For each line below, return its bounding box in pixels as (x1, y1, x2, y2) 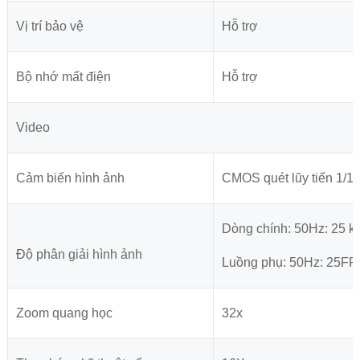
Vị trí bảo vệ (15, 19, 84, 34)
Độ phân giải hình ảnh (15, 247, 142, 262)
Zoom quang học (15, 306, 112, 321)
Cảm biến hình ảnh (15, 171, 125, 186)
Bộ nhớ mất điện (15, 70, 111, 84)
